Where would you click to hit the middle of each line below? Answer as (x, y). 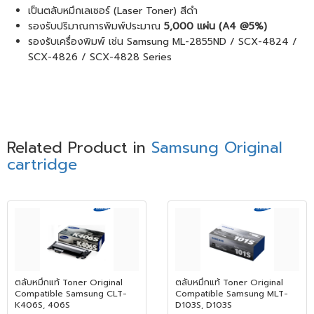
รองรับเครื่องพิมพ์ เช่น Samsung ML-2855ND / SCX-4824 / (163, 42)
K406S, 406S (42, 305)
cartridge (42, 164)
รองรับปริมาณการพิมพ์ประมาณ (96, 26)
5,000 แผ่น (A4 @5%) (216, 26)
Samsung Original (217, 148)
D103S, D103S (204, 305)
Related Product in (79, 148)
